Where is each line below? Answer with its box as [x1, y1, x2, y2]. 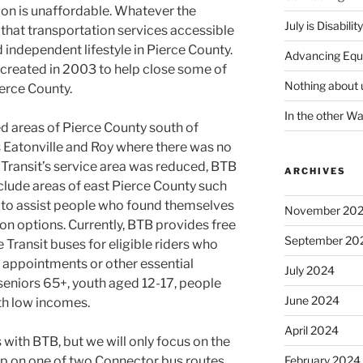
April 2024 [284, 323, 339, 338]
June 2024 [284, 293, 340, 308]
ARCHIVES [284, 165, 346, 177]
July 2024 [284, 263, 335, 278]
